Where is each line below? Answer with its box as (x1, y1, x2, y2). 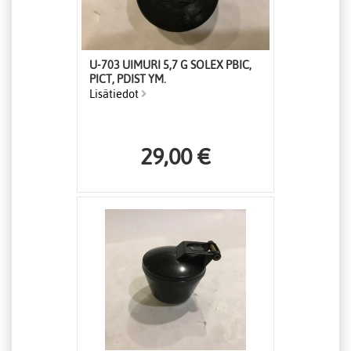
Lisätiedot (89, 88, 141, 101)
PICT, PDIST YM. (89, 73, 166, 86)
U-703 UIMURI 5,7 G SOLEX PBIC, (89, 59, 251, 72)
